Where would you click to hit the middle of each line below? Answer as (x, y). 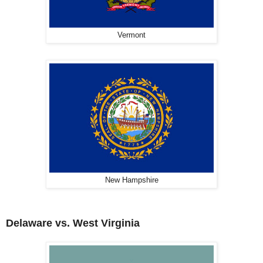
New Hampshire (131, 180)
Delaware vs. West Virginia (73, 223)
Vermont (131, 35)
